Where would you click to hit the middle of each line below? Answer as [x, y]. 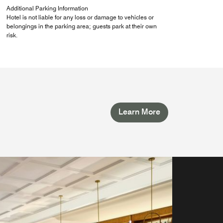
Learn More [139, 111]
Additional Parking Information [47, 8]
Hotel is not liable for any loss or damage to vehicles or [80, 17]
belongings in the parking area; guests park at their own [81, 26]
